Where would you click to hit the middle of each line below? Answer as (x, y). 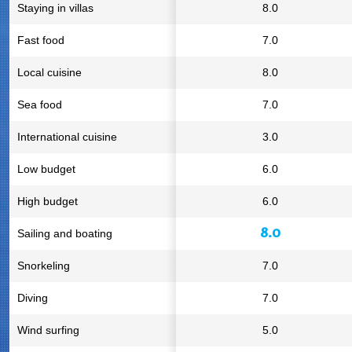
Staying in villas (55, 8)
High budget (48, 201)
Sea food (40, 104)
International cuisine (67, 137)
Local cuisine (49, 72)
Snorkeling (44, 266)
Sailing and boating (65, 233)
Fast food (41, 40)
